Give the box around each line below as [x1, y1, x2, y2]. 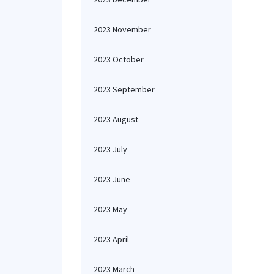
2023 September [94, 84, 155, 95]
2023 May [94, 204, 127, 215]
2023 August [94, 114, 138, 125]
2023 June [94, 174, 130, 185]
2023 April [94, 234, 129, 245]
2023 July [94, 144, 127, 155]
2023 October [94, 54, 144, 65]
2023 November [94, 24, 151, 35]
